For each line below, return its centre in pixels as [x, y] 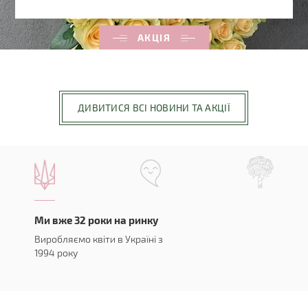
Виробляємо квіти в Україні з [99, 239]
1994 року [56, 253]
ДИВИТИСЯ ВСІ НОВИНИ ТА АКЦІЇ [154, 108]
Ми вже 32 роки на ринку [96, 220]
